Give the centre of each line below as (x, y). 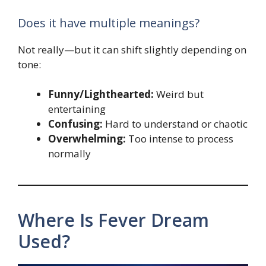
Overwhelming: (87, 139)
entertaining (77, 109)
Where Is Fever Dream (113, 220)
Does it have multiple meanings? (109, 23)
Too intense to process (180, 139)
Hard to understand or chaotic (175, 124)
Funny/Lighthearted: (101, 94)
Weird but (179, 94)
